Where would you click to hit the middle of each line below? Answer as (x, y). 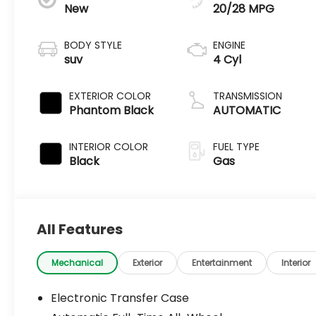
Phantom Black (112, 110)
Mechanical (78, 262)
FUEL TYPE (237, 146)
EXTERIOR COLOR (110, 96)
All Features (80, 229)
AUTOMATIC (247, 110)
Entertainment (222, 262)
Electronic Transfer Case (120, 298)
